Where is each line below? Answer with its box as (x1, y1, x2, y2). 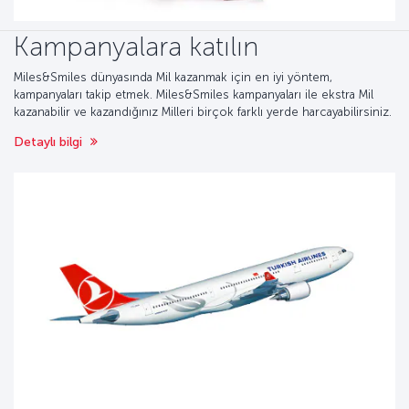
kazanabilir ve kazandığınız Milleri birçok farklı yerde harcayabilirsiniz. (14, 105, 392, 119)
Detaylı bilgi (14, 134, 86, 150)
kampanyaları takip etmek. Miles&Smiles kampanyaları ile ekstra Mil (14, 88, 373, 101)
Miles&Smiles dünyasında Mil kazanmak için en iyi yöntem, (14, 70, 332, 84)
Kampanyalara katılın (14, 29, 258, 63)
